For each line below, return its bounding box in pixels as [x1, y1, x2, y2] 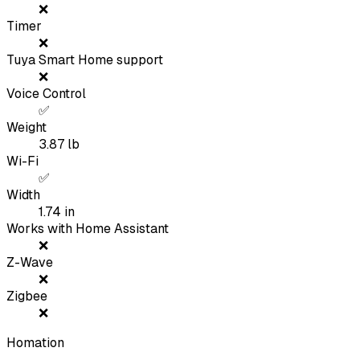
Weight [6, 119, 47, 137]
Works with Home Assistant [6, 220, 169, 238]
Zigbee [6, 288, 47, 305]
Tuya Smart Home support [6, 51, 163, 69]
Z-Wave [6, 254, 53, 272]
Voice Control [6, 85, 86, 103]
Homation [6, 334, 64, 352]
